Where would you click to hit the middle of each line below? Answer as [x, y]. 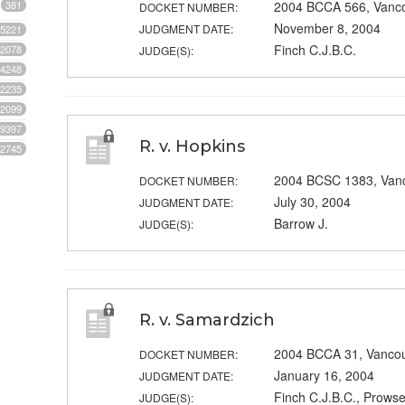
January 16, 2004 [324, 376]
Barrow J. [301, 224]
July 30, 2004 [312, 202]
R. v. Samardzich [207, 320]
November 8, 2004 [327, 28]
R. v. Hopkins [193, 147]
